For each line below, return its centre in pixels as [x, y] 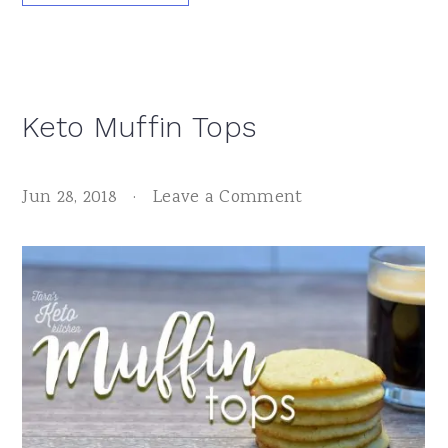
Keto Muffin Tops [140, 126]
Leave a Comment [227, 197]
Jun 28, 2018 [69, 197]
